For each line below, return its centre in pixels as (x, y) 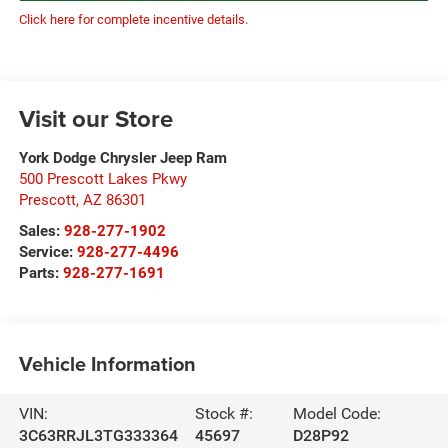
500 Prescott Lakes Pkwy (102, 178)
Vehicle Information (107, 364)
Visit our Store (95, 118)
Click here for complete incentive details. (133, 19)
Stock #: (224, 413)
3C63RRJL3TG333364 (98, 435)
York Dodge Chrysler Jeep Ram (122, 157)
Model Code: (337, 413)
